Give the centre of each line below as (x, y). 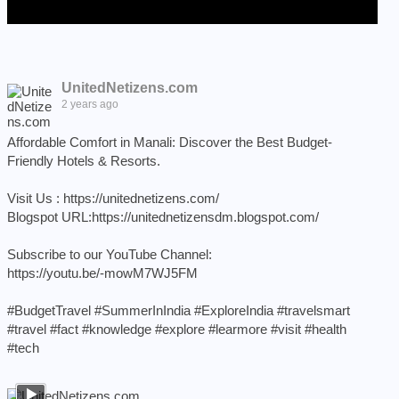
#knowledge (117, 329)
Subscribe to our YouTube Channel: (110, 254)
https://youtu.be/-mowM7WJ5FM (102, 273)
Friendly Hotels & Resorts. (84, 161)
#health (326, 329)
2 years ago (90, 104)
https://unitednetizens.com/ (141, 198)
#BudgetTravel (49, 310)
